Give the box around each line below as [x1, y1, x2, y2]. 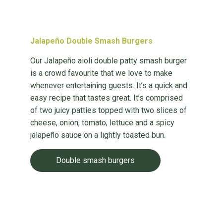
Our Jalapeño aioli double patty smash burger [30, 56, 187, 65]
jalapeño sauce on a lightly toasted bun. [30, 130, 166, 140]
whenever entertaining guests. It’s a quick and [30, 81, 187, 90]
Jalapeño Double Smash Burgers [30, 36, 153, 46]
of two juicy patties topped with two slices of [30, 106, 187, 115]
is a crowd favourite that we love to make [30, 68, 172, 78]
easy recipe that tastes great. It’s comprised [30, 93, 183, 103]
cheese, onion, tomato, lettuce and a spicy [30, 118, 174, 127]
